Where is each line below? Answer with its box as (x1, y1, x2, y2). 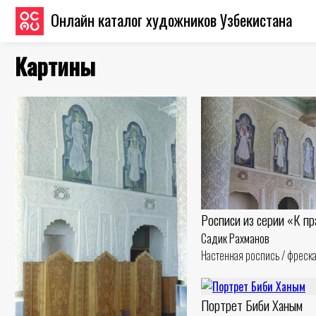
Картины (15, 49, 95, 83)
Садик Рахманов (201, 230, 269, 248)
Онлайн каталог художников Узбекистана (51, 8, 292, 31)
